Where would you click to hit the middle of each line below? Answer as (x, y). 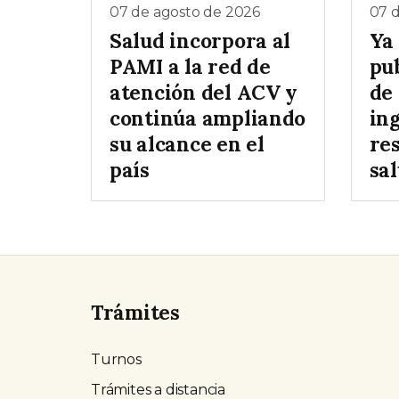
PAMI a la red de (190, 66)
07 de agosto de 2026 (185, 12)
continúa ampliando (208, 118)
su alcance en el (187, 143)
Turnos (116, 359)
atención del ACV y (204, 92)
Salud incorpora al (200, 40)
